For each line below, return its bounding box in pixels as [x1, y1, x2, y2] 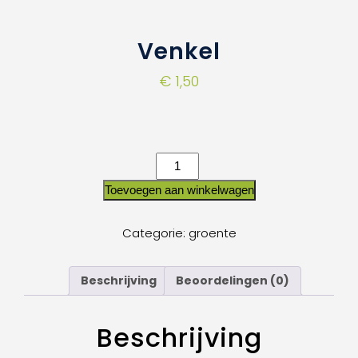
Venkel [137, 36, 221, 68]
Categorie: [121, 225, 189, 242]
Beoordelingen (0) [176, 272, 289, 289]
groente [188, 225, 237, 242]
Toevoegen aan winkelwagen [104, 183, 254, 197]
